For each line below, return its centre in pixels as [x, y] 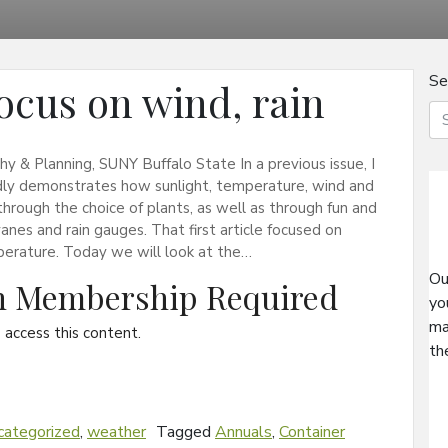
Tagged [185, 431]
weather [116, 431]
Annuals [243, 431]
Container [312, 431]
